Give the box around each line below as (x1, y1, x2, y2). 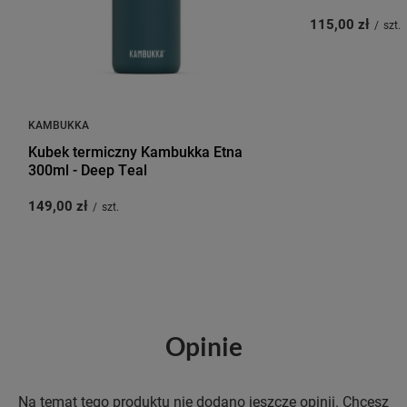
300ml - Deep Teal (28, 160, 147, 180)
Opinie (164, 331, 243, 362)
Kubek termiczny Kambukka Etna (28, 142, 243, 162)
